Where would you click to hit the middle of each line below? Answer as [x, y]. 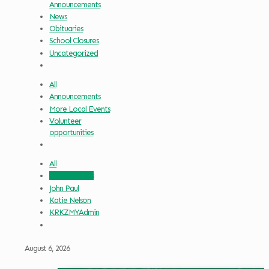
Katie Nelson [70, 200]
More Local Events [80, 109]
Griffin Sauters [72, 176]
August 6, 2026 [47, 248]
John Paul [64, 188]
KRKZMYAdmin [74, 213]
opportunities [71, 132]
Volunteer [65, 121]
